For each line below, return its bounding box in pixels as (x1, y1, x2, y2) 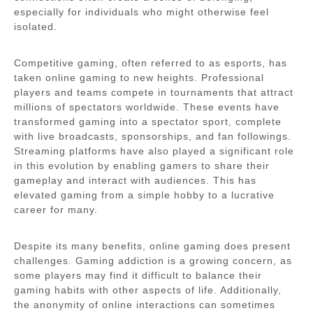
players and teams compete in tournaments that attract (14, 87, 293, 98)
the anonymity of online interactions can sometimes (14, 299, 275, 310)
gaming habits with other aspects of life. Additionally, (14, 284, 282, 296)
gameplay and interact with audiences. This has (14, 175, 256, 186)
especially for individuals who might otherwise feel (14, 6, 269, 17)
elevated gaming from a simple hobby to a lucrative (14, 189, 275, 201)
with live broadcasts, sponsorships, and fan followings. (14, 131, 291, 142)
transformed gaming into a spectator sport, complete (14, 116, 282, 127)
